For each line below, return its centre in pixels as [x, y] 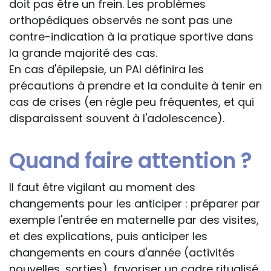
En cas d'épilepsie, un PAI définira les [106, 70]
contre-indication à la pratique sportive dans [131, 37]
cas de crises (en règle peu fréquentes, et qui [132, 102]
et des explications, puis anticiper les [108, 237]
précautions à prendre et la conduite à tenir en [135, 86]
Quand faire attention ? [131, 161]
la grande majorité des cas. [83, 53]
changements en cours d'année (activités [122, 253]
